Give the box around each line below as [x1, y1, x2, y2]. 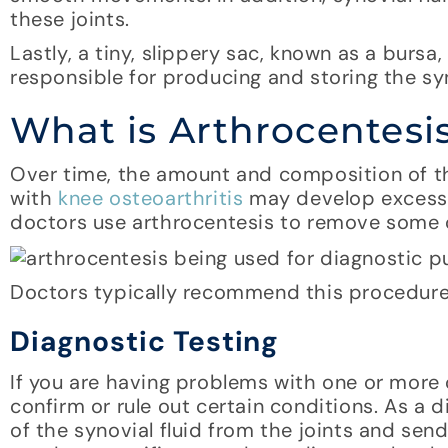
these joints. [10, 6, 130, 33]
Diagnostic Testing [10, 323, 280, 361]
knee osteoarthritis [58, 185, 244, 212]
